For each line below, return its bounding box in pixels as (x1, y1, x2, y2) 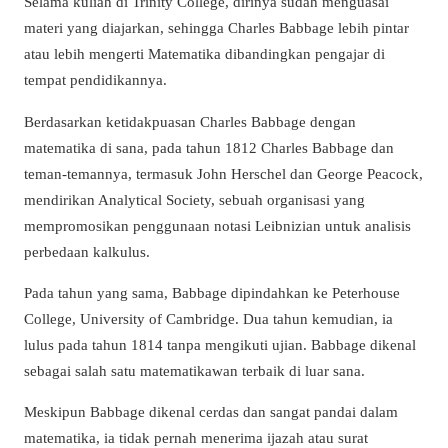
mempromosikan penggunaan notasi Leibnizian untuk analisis (24, 216, 411, 234)
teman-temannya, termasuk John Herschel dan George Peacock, (24, 164, 423, 182)
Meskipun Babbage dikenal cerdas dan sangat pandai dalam (24, 402, 398, 420)
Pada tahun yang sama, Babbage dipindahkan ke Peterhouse (24, 283, 400, 301)
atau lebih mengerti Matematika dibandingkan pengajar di (24, 45, 385, 63)
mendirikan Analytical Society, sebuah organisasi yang (24, 190, 365, 208)
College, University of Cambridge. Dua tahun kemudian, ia (24, 309, 393, 327)
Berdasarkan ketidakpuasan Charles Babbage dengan (24, 112, 356, 130)
